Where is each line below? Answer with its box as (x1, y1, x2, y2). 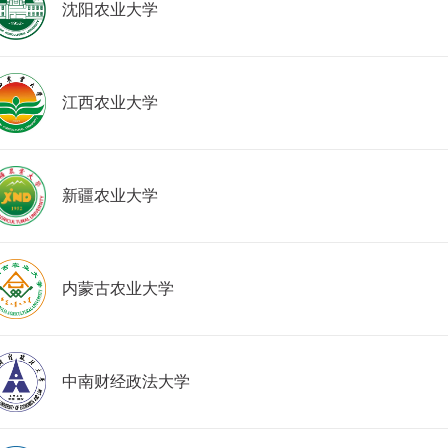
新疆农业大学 (62, 187, 158, 204)
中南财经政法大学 (62, 373, 190, 390)
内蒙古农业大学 (62, 280, 174, 297)
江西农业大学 (62, 94, 158, 111)
